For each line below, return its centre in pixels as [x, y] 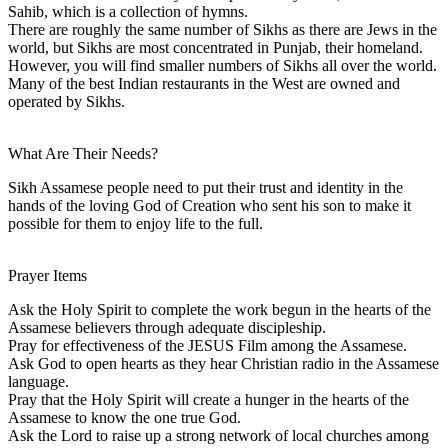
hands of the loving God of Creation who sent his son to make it [209, 205]
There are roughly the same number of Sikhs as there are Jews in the [222, 29]
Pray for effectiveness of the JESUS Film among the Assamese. [207, 345]
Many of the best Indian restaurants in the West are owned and [204, 83]
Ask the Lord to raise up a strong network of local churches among [218, 435]
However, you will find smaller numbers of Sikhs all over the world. [222, 65]
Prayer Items [47, 275]
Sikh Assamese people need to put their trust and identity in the [205, 187]
